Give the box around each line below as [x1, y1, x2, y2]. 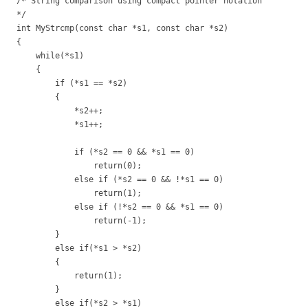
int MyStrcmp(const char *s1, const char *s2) [16, 23, 228, 33]
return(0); [16, 161, 142, 170]
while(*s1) [16, 51, 262, 60]
